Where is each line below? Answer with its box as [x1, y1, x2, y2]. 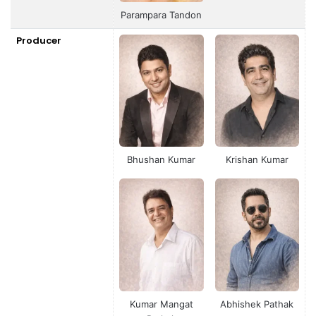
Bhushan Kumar [127, 154, 196, 166]
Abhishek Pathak [220, 298, 294, 310]
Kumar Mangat [129, 298, 193, 310]
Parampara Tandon [121, 8, 202, 20]
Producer [16, 34, 61, 47]
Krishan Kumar [225, 154, 288, 166]
